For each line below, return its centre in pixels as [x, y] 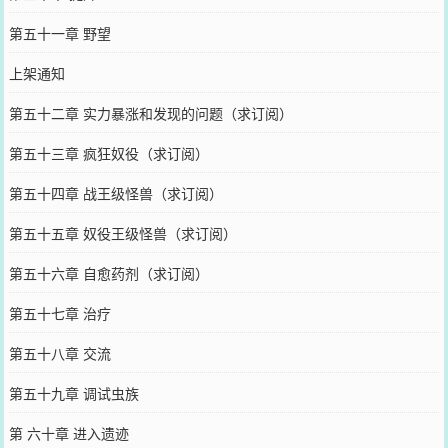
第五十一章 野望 [59, 32]
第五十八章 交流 [59, 352]
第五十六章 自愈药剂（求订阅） [108, 272]
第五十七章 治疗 [59, 312]
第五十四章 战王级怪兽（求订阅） [115, 192]
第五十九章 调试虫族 [73, 392]
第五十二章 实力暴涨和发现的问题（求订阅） [150, 112]
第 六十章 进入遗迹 [68, 432]
